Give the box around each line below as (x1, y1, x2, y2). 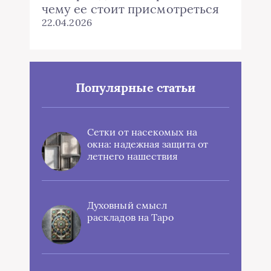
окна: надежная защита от (87, 138, 208, 151)
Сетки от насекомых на (87, 126, 197, 139)
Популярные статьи (75, 80, 196, 96)
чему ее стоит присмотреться (42, 1, 220, 17)
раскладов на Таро (87, 211, 174, 224)
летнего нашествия (87, 150, 178, 163)
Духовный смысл (87, 199, 168, 212)
